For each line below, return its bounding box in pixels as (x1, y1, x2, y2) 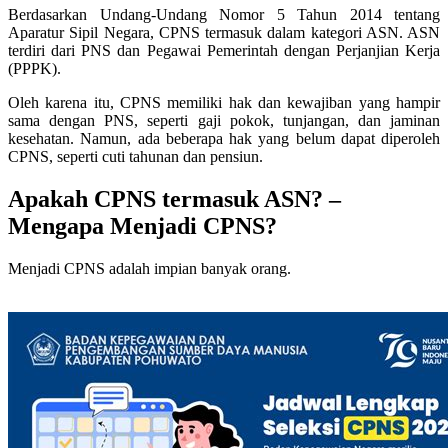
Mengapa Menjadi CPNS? (8, 213, 277, 240)
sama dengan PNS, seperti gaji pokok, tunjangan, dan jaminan (8, 112, 440, 130)
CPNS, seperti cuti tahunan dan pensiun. (8, 148, 263, 166)
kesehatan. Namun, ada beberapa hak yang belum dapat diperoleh (8, 130, 440, 148)
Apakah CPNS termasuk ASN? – (8, 186, 341, 213)
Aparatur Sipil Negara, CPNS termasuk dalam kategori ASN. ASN (8, 24, 440, 42)
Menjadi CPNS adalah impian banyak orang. (8, 260, 291, 278)
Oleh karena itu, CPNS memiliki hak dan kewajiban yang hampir (8, 94, 440, 112)
